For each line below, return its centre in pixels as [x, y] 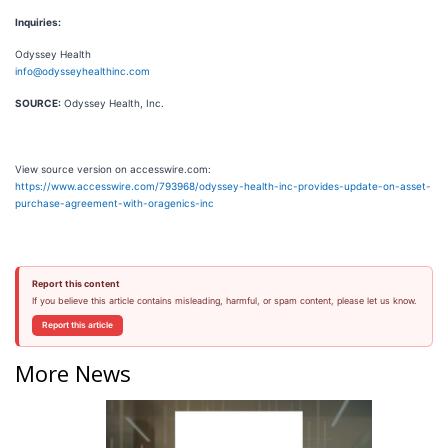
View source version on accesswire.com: [113, 169]
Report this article [77, 325]
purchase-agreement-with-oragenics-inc [114, 203]
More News [73, 372]
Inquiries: [38, 22]
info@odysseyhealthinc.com [82, 71]
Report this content [75, 283]
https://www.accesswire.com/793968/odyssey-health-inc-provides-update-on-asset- [223, 186]
